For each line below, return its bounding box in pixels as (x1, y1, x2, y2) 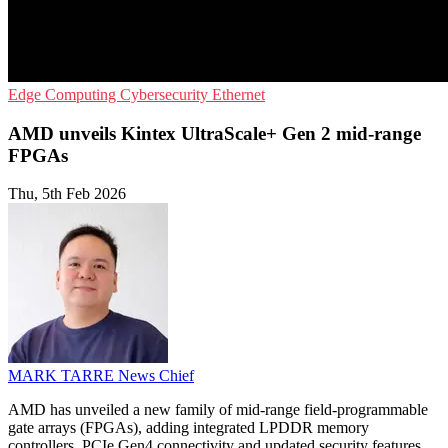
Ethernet (212, 86, 265, 103)
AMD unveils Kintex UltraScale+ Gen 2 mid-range (8, 122, 421, 144)
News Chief (118, 367, 194, 385)
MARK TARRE (8, 367, 118, 385)
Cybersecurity (120, 86, 212, 103)
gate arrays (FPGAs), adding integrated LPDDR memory (8, 419, 369, 437)
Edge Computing (8, 86, 120, 103)
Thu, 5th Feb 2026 (8, 185, 126, 203)
